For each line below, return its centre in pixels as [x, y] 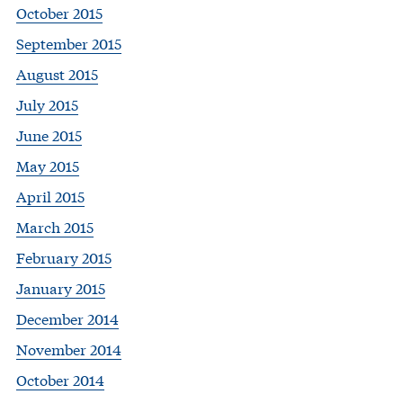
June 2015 [49, 135]
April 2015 [50, 196]
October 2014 [60, 380]
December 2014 [67, 318]
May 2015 [48, 166]
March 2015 [55, 227]
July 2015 [47, 104]
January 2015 [61, 288]
